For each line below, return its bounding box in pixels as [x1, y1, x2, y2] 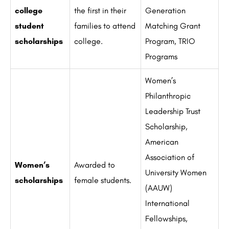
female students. [74, 175, 131, 186]
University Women [145, 168, 207, 178]
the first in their [74, 6, 126, 16]
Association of [145, 152, 194, 163]
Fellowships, [145, 214, 188, 224]
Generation [145, 6, 186, 16]
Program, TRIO [145, 36, 195, 47]
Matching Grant [145, 21, 200, 31]
